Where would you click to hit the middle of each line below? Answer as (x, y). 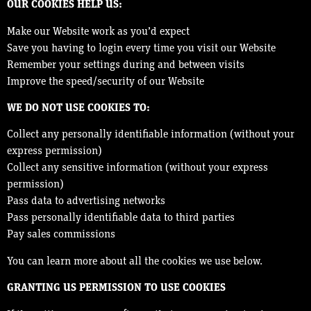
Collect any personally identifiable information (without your (151, 135)
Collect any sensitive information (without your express (137, 168)
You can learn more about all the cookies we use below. (135, 261)
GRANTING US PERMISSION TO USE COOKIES (116, 288)
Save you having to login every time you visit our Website (141, 48)
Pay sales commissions (61, 235)
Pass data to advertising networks (86, 202)
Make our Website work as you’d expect (98, 32)
